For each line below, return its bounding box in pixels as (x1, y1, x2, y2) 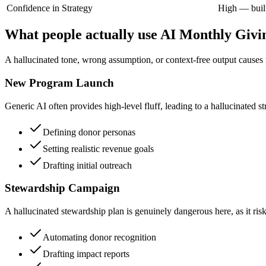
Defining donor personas (43, 126, 135, 137)
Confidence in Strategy (7, 2, 93, 13)
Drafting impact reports (43, 249, 129, 259)
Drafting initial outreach (43, 160, 132, 170)
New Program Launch (5, 77, 114, 90)
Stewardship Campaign (5, 182, 120, 195)
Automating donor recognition (43, 232, 156, 243)
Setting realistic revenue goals (43, 143, 154, 154)
